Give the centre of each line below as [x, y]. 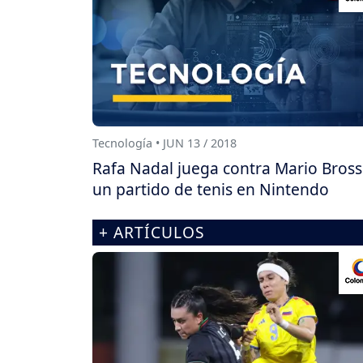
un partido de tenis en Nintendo [211, 189]
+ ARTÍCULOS [152, 232]
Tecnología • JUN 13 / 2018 [164, 143]
